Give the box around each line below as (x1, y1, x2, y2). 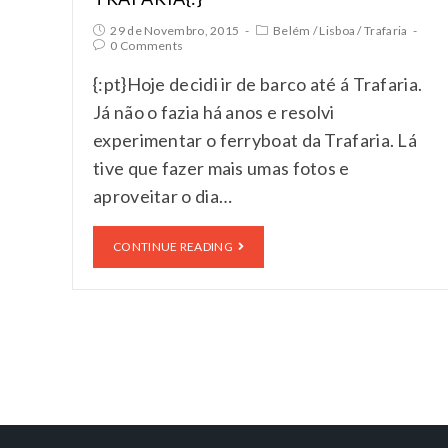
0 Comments (110, 37, 184, 53)
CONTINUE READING (113, 238, 233, 254)
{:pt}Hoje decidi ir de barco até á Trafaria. (93, 72, 423, 95)
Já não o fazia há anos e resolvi (93, 100, 335, 123)
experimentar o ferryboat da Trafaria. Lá (93, 128, 417, 151)
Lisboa (319, 22, 356, 38)
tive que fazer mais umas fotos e (93, 156, 350, 179)
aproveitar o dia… (93, 184, 233, 207)
